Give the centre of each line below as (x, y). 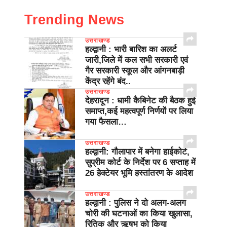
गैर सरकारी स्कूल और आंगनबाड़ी (135, 71)
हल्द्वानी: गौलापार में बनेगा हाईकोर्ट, (137, 152)
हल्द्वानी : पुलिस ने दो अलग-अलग (136, 203)
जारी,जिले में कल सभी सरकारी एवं (137, 60)
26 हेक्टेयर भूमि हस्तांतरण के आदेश (139, 173)
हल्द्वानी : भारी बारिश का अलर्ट (131, 50)
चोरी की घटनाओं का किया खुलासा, (139, 214)
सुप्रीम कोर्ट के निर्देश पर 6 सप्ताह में (140, 163)
